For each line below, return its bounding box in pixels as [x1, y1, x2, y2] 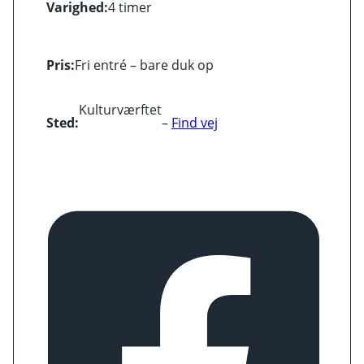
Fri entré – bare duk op [75, 56, 214, 75]
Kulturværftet [79, 101, 162, 119]
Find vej [171, 114, 218, 132]
